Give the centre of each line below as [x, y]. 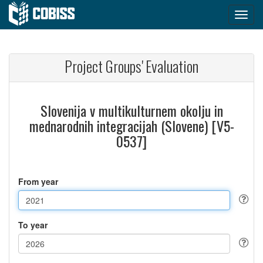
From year [38, 181]
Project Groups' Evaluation [131, 66]
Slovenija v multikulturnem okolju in [131, 110]
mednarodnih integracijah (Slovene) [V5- [131, 126]
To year [33, 225]
